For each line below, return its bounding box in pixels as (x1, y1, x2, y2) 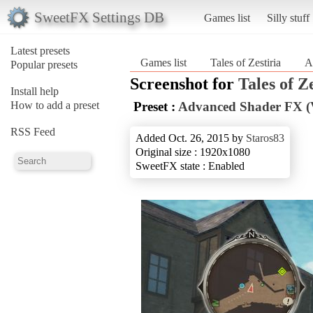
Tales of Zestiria (210, 56, 281, 68)
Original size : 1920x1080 (136, 145, 250, 158)
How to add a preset (10, 99, 99, 111)
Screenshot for (130, 74, 238, 93)
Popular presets (10, 58, 78, 71)
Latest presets (10, 44, 70, 57)
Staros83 (246, 131, 284, 144)
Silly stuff (266, 11, 310, 24)
